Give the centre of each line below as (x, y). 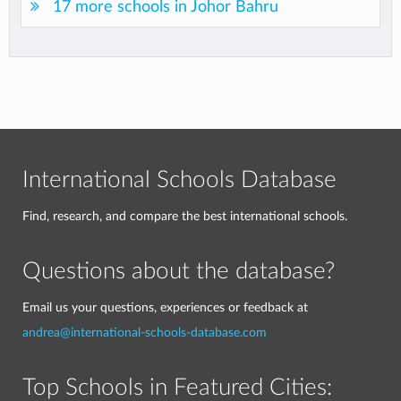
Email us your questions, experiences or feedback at (165, 307)
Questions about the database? (179, 271)
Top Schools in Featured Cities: (177, 388)
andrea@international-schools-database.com (145, 333)
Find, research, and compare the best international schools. (185, 216)
